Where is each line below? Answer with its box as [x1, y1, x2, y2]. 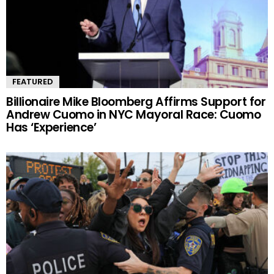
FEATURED [12, 75, 53, 87]
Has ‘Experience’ [6, 119, 97, 136]
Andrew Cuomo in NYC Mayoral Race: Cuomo [6, 106, 261, 123]
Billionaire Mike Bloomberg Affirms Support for [6, 93, 266, 110]
